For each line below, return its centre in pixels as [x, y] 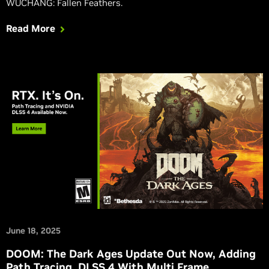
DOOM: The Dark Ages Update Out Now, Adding [131, 254]
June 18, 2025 [33, 231]
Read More [31, 29]
